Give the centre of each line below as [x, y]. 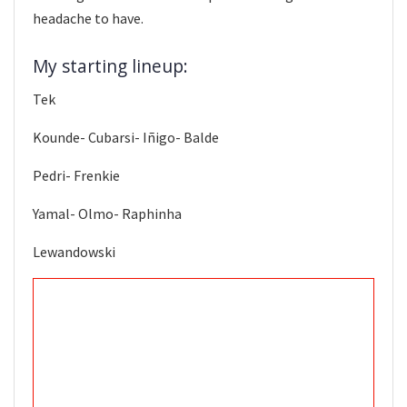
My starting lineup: [110, 65]
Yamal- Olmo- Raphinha [107, 214]
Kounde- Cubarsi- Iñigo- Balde [126, 138]
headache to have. [88, 19]
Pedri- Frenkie [76, 176]
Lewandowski [75, 252]
